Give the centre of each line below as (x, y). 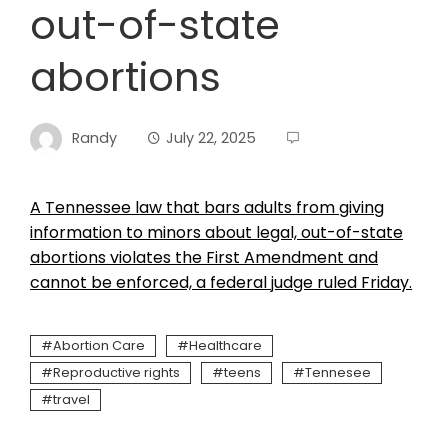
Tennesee (338, 372)
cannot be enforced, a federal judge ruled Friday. (221, 282)
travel (71, 399)
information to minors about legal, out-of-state (216, 232)
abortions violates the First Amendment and (204, 257)
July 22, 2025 (211, 137)
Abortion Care (99, 345)
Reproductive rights (116, 372)
